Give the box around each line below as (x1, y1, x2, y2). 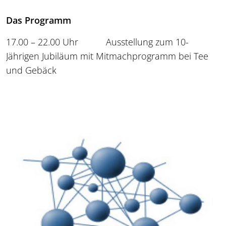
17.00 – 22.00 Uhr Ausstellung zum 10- (6, 35, 189, 48)
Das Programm (6, 14, 71, 26)
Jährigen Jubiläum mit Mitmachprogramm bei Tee (6, 49, 208, 62)
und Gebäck (6, 64, 56, 76)
